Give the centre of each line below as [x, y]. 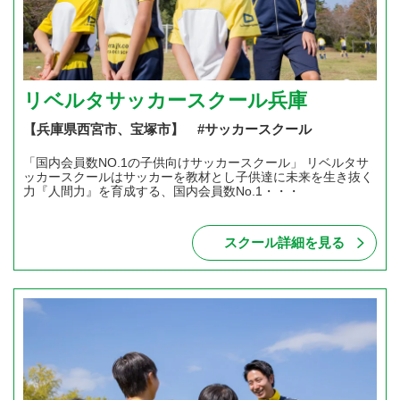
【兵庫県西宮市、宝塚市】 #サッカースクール [167, 129]
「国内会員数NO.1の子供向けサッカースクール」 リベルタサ [196, 162]
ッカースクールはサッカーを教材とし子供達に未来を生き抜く [198, 176]
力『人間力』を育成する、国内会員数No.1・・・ [162, 191]
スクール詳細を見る [284, 242]
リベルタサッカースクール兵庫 [165, 100]
